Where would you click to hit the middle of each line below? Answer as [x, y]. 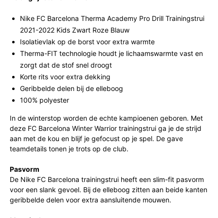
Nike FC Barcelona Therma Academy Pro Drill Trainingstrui [112, 18]
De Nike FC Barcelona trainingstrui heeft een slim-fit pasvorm [107, 179]
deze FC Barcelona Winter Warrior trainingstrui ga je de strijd [106, 128]
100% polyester [45, 100]
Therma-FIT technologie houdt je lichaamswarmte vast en [111, 53]
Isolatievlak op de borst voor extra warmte [87, 42]
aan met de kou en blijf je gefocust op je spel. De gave [96, 138]
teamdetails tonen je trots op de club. [69, 149]
